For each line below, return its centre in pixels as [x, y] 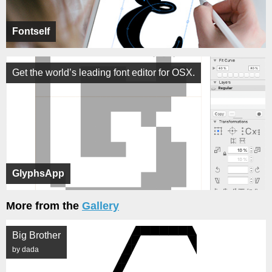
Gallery [100, 206]
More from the [44, 206]
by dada [25, 250]
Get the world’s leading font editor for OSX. [104, 73]
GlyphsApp [38, 173]
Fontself [31, 31]
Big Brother [36, 235]
